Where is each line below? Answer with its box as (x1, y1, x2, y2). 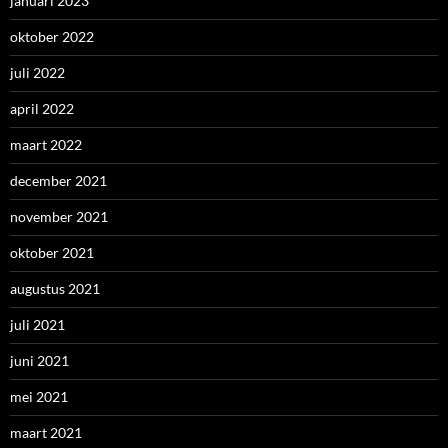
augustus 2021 (10, 280, 100, 297)
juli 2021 (10, 316, 65, 333)
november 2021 (10, 208, 108, 225)
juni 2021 (10, 352, 69, 369)
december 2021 (10, 172, 107, 189)
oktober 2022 (10, 28, 94, 45)
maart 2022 (10, 136, 82, 153)
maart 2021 (10, 424, 82, 441)
